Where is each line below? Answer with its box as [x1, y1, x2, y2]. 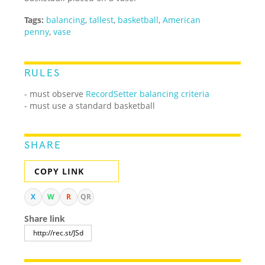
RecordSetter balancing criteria [86, 88, 210, 99]
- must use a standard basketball [24, 99, 156, 111]
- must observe [24, 88, 86, 99]
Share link [24, 212, 66, 224]
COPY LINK [34, 165, 85, 177]
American [163, 14, 201, 25]
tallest [89, 14, 114, 25]
